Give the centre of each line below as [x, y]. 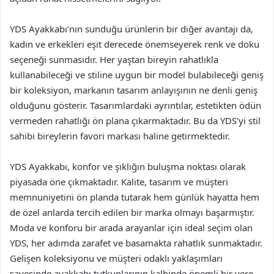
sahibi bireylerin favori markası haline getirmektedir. [120, 136]
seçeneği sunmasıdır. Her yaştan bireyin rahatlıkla [114, 59]
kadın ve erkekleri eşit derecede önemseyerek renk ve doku [135, 44]
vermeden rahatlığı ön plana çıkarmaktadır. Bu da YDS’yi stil [135, 120]
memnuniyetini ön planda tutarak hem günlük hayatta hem [135, 197]
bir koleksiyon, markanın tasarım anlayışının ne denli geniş [134, 90]
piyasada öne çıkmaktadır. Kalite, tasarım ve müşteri [119, 182]
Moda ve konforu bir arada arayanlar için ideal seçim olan [131, 228]
